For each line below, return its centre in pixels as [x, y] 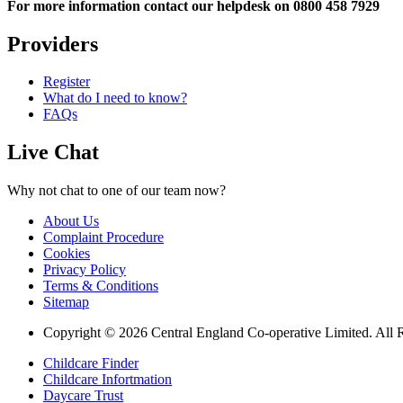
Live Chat [53, 152]
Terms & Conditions [101, 286]
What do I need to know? [115, 98]
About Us [71, 221]
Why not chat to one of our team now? [116, 191]
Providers [53, 44]
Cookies [67, 254]
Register [67, 82]
